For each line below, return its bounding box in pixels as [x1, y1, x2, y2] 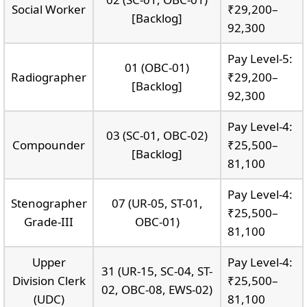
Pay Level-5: [227, 50, 293, 66]
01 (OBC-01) [125, 59, 189, 75]
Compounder [12, 136, 85, 153]
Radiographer [11, 69, 86, 85]
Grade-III [24, 213, 73, 230]
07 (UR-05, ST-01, [111, 195, 203, 211]
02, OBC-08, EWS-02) [101, 281, 212, 297]
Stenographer [10, 195, 87, 211]
